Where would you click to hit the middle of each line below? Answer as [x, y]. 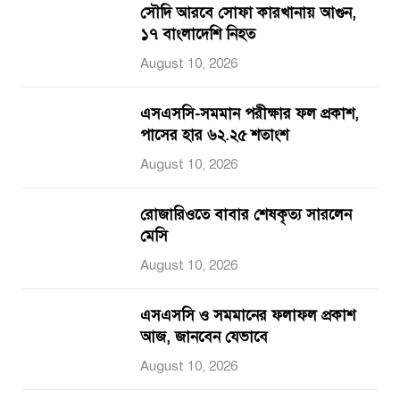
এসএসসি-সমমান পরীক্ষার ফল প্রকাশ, [250, 114]
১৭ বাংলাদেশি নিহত [198, 34]
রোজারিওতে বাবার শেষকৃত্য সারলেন [246, 215]
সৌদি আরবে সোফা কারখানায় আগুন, [248, 13]
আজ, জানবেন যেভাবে [204, 337]
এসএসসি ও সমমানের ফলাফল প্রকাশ [248, 316]
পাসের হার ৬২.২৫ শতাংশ [214, 135]
